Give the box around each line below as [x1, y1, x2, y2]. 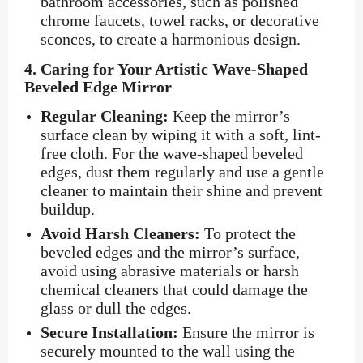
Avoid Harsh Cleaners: [41, 224, 200, 243]
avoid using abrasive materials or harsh [41, 262, 299, 280]
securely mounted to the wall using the [41, 342, 295, 361]
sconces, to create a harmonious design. [41, 30, 301, 49]
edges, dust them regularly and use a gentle [41, 163, 324, 181]
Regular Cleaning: [41, 107, 169, 126]
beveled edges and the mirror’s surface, [41, 243, 300, 262]
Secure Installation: [41, 323, 178, 342]
